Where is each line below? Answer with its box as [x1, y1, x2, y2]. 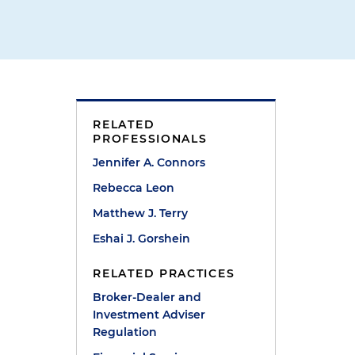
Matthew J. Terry [93, 206, 189, 220]
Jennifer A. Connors [93, 155, 206, 170]
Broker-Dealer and [93, 290, 202, 304]
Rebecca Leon [93, 181, 175, 195]
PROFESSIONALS [93, 132, 208, 146]
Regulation [93, 325, 158, 339]
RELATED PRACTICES [93, 266, 235, 281]
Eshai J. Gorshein [93, 231, 191, 246]
